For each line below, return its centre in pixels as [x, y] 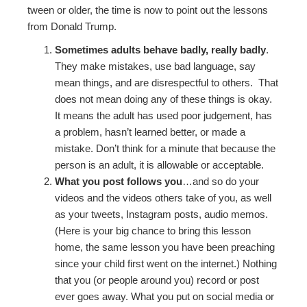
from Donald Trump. [72, 27]
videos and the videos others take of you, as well [163, 198]
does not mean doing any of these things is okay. [164, 99]
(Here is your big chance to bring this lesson [153, 231]
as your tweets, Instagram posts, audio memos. [162, 214]
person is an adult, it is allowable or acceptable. [160, 165]
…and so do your [221, 182]
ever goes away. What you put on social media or [165, 297]
